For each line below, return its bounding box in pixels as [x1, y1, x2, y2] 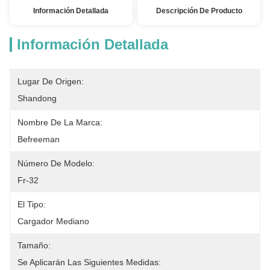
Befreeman [17, 134, 60, 144]
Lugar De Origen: [17, 77, 84, 86]
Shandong [17, 93, 57, 103]
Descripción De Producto [155, 7, 242, 15]
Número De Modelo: [17, 159, 95, 168]
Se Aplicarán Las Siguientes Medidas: [17, 257, 161, 267]
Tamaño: [17, 240, 51, 250]
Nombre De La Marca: [17, 118, 102, 127]
